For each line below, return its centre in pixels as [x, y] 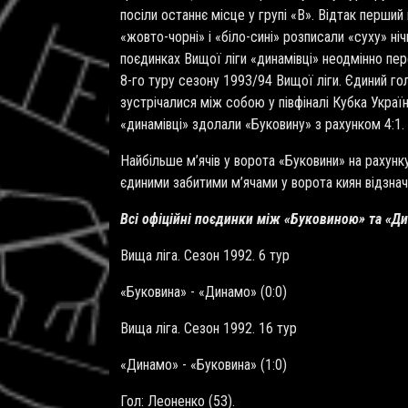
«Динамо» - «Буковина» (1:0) [204, 365]
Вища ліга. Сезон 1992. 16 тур [209, 329]
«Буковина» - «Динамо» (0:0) [204, 292]
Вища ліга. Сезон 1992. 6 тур [205, 256]
